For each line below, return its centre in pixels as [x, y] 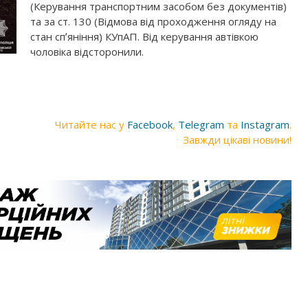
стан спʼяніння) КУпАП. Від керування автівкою [144, 36]
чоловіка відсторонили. [87, 52]
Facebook [150, 124]
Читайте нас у [91, 124]
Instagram [265, 124]
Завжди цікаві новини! [237, 140]
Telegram [201, 124]
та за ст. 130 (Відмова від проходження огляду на [153, 21]
